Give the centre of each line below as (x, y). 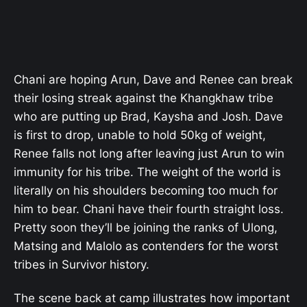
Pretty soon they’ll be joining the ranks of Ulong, (146, 228)
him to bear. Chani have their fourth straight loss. (149, 209)
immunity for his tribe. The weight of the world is (147, 172)
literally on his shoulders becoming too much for (146, 191)
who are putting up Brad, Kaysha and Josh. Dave (148, 117)
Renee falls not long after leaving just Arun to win (149, 154)
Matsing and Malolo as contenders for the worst (146, 246)
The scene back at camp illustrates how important (152, 298)
